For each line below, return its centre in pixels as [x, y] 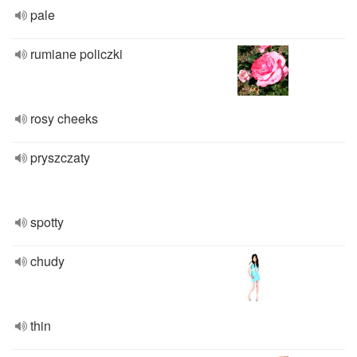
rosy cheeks [64, 118]
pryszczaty [60, 157]
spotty [47, 222]
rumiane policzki [76, 54]
